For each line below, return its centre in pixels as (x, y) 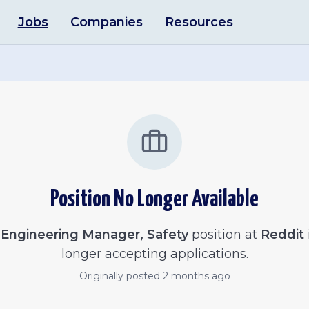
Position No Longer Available (154, 200)
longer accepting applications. (154, 254)
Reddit (282, 235)
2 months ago (196, 276)
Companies (106, 22)
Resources (199, 22)
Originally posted (121, 276)
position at (222, 235)
